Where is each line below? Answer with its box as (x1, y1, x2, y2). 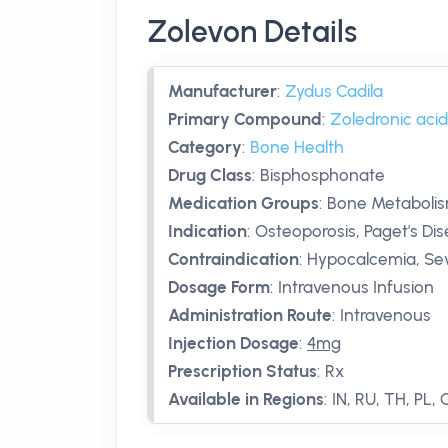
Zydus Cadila (285, 81, 383, 101)
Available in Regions (168, 389, 324, 409)
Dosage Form (168, 277, 270, 297)
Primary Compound (168, 109, 322, 129)
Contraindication (168, 249, 299, 269)
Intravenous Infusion (278, 277, 434, 297)
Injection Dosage (168, 333, 299, 353)
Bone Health (250, 137, 344, 157)
